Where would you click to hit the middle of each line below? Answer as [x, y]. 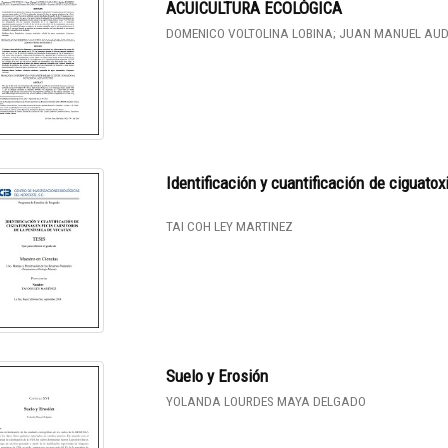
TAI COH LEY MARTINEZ [229, 225]
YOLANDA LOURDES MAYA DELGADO [265, 400]
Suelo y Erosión [216, 375]
